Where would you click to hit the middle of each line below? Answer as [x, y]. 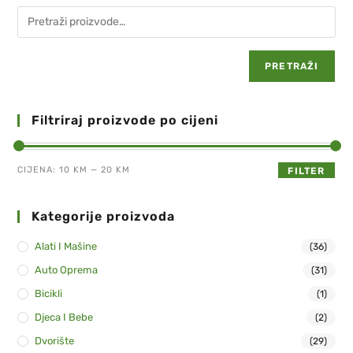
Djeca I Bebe [64, 317]
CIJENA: [39, 169]
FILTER [307, 171]
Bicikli [49, 293]
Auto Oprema [67, 269]
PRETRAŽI [292, 66]
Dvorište [55, 340]
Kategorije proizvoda [104, 216]
